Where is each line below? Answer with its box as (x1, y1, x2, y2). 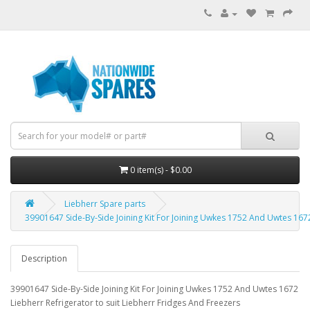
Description (21, 253, 67, 264)
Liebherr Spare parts (64, 198, 145, 210)
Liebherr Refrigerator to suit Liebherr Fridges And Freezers (10, 297, 240, 309)
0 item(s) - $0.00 (129, 164, 192, 176)
